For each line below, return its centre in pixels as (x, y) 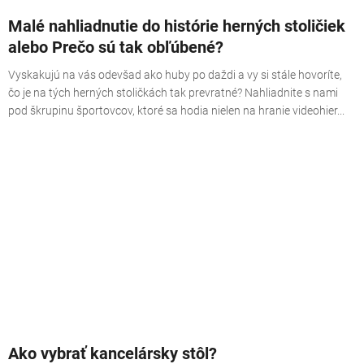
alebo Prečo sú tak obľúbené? (116, 47)
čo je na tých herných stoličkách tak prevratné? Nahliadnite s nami (173, 92)
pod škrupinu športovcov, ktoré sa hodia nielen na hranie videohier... (176, 110)
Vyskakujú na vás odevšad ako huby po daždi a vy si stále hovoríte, (175, 74)
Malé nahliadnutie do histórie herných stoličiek (177, 26)
